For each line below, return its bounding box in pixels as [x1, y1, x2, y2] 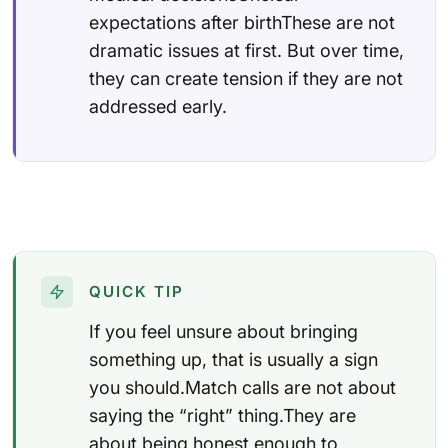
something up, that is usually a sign [89, 348, 378, 370]
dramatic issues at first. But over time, [89, 39, 404, 61]
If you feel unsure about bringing [89, 320, 358, 342]
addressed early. [89, 95, 227, 117]
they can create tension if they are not [89, 67, 403, 89]
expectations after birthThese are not [89, 11, 395, 33]
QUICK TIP [89, 281, 184, 301]
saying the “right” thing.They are [89, 404, 356, 426]
